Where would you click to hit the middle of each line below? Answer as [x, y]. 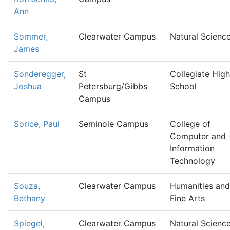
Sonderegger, [40, 74]
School [183, 86]
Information [192, 148]
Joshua [28, 86]
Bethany [30, 198]
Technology [193, 161]
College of [190, 124]
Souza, [27, 186]
